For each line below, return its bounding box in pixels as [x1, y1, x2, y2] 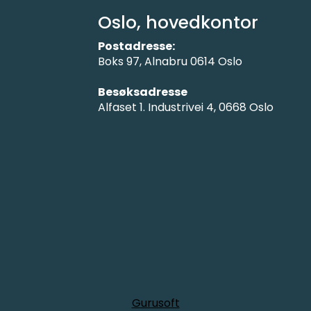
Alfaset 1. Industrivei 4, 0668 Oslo [98, 99, 274, 116]
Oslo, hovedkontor [98, 10, 258, 35]
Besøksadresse [98, 84, 187, 101]
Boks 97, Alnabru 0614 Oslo [98, 53, 245, 70]
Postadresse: [98, 38, 175, 55]
